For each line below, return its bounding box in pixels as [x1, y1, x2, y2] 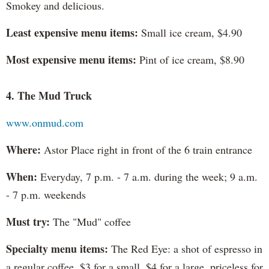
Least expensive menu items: [6, 24, 138, 40]
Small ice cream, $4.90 [138, 25, 242, 40]
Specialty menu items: [6, 240, 108, 256]
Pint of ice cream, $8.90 [136, 52, 244, 67]
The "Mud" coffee [50, 214, 131, 229]
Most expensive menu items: [6, 51, 136, 67]
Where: [6, 141, 41, 157]
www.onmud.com [6, 115, 83, 130]
